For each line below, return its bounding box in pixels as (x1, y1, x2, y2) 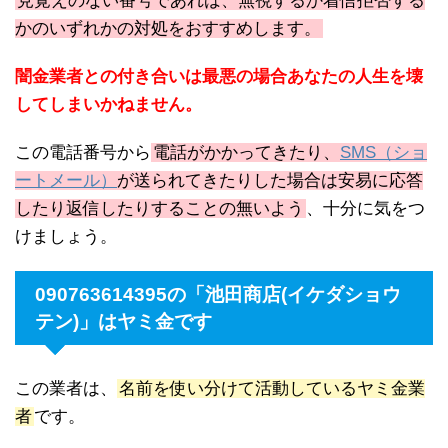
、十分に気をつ (306, 198, 425, 218)
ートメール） (15, 170, 117, 190)
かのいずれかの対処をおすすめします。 (15, 18, 321, 38)
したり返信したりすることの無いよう (15, 198, 304, 218)
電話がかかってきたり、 (153, 142, 340, 162)
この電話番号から (15, 142, 151, 162)
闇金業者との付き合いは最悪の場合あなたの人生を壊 (15, 66, 423, 86)
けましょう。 (15, 226, 117, 246)
